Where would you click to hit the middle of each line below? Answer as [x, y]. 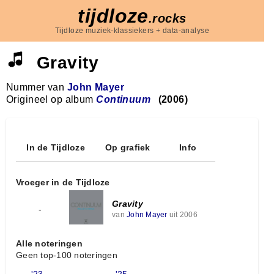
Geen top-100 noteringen [67, 255]
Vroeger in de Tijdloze [63, 182]
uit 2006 [182, 214]
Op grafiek [128, 147]
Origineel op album [51, 99]
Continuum [124, 99]
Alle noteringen [49, 244]
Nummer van [37, 87]
